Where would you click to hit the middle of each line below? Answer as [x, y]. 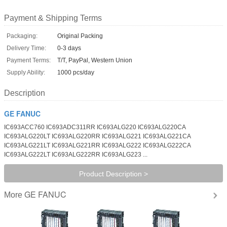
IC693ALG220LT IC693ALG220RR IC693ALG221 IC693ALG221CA [97, 136]
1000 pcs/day [76, 72]
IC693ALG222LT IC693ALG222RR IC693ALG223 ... [76, 154]
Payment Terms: [29, 60]
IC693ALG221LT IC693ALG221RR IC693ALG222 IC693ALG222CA [97, 145]
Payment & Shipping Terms [53, 18]
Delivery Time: [26, 48]
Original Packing [80, 36]
